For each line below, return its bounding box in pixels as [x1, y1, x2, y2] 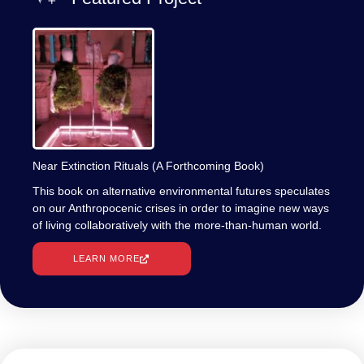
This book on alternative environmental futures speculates [32, 184, 330, 198]
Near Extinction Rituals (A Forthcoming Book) [32, 159, 264, 173]
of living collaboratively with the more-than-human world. [32, 219, 322, 232]
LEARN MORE [73, 253, 141, 264]
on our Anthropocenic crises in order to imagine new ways [32, 201, 329, 215]
